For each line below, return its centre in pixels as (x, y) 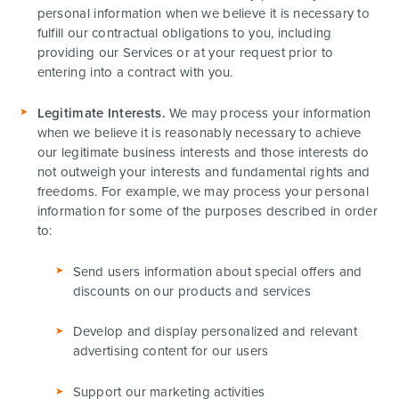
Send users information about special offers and (217, 271)
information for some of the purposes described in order (208, 211)
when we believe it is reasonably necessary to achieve (199, 132)
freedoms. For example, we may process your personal (203, 191)
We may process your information (268, 113)
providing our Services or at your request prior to (185, 52)
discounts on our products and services (191, 291)
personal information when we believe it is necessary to (204, 13)
